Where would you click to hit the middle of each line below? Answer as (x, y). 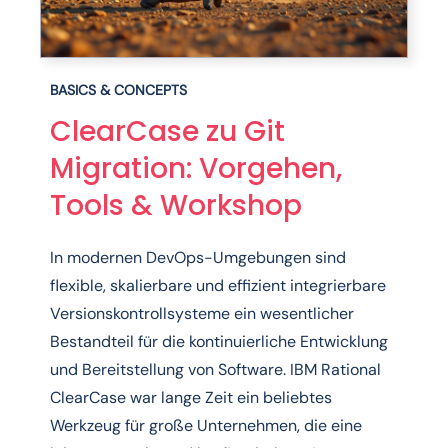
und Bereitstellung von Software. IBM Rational (215, 370)
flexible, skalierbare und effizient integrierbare (218, 286)
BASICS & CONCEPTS (118, 90)
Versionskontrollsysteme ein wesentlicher (202, 314)
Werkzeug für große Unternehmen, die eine (206, 426)
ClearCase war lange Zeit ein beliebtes (191, 398)
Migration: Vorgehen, (196, 169)
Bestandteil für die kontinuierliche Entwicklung (219, 342)
